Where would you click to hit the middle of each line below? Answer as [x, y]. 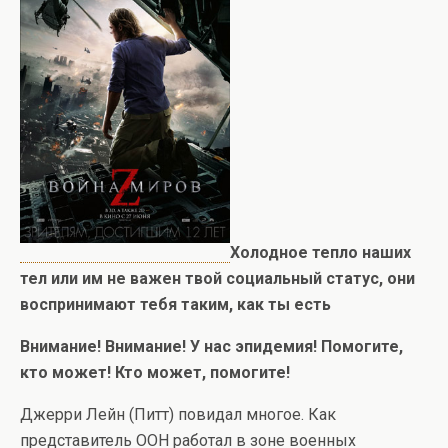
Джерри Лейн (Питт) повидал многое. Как [178, 415]
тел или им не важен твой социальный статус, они [217, 279]
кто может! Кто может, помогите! [155, 373]
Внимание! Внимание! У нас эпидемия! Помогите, [211, 347]
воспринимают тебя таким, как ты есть [175, 305]
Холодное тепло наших [320, 253]
